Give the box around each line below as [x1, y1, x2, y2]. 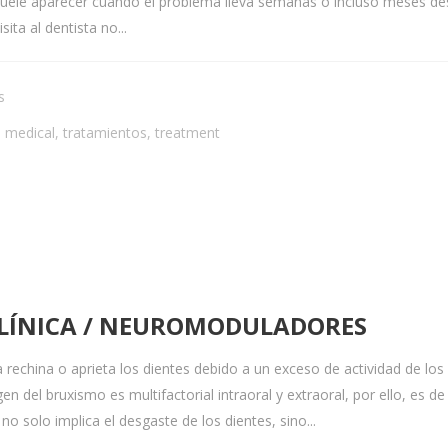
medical [5, 123, 55, 142]
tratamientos [63, 123, 147, 142]
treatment [155, 123, 220, 142]
